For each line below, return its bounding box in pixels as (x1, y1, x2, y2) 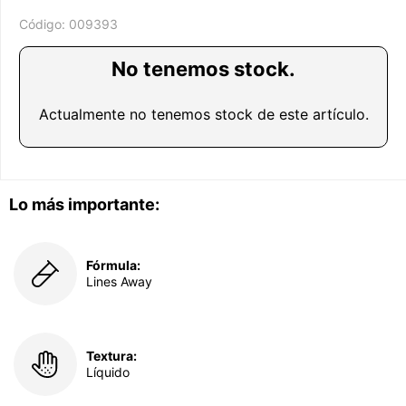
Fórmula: (86, 257, 140, 273)
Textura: (86, 348, 137, 363)
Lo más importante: (9, 195, 159, 214)
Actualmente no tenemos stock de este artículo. (38, 105, 369, 123)
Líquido (86, 364, 130, 380)
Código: (19, 16, 69, 32)
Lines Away (86, 274, 152, 289)
